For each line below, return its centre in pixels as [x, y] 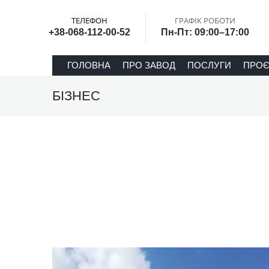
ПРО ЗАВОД [149, 65]
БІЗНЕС [76, 96]
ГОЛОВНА [89, 65]
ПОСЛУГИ [209, 65]
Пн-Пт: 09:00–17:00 [205, 32]
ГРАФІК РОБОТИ [205, 21]
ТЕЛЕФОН [89, 21]
